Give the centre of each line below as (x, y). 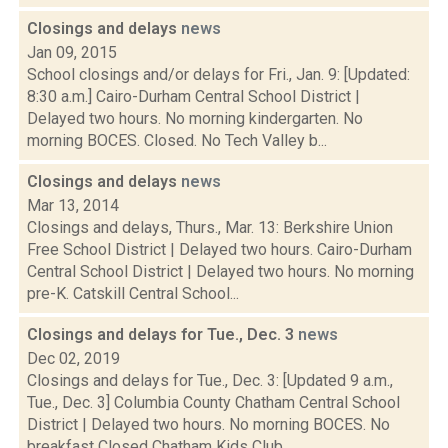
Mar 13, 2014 (73, 205)
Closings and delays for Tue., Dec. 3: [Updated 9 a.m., (210, 380)
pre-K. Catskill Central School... (133, 293)
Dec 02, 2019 (73, 358)
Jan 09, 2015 (72, 52)
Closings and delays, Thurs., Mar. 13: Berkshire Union (210, 227)
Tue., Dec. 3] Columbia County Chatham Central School (213, 402)
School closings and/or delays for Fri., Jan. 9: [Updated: (218, 74)
